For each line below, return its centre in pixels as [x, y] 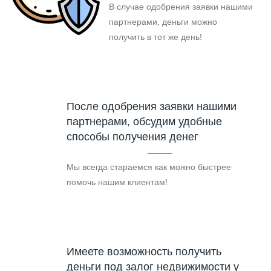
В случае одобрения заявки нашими [181, 7]
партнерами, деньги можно [163, 22]
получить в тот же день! [155, 37]
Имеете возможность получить [144, 252]
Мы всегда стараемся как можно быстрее [149, 167]
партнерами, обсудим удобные [144, 122]
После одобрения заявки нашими [152, 107]
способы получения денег [132, 137]
